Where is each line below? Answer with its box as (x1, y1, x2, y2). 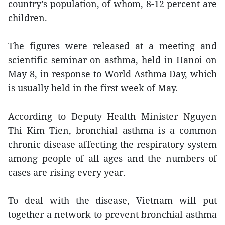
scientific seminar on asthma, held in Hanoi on (8, 54, 217, 66)
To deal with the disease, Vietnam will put (8, 194, 217, 206)
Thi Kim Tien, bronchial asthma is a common (8, 124, 217, 136)
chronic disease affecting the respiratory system (8, 138, 217, 150)
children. (8, 12, 47, 24)
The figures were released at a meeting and (8, 40, 217, 52)
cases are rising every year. (8, 166, 126, 178)
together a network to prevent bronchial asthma (8, 208, 217, 220)
